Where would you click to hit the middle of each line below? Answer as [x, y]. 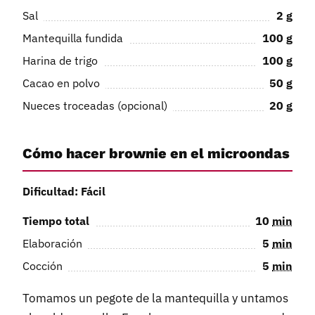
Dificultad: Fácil [64, 192]
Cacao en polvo [61, 83]
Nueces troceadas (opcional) [95, 105]
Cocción [43, 266]
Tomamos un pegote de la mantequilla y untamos [155, 298]
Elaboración [52, 244]
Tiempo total [56, 221]
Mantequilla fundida [73, 38]
